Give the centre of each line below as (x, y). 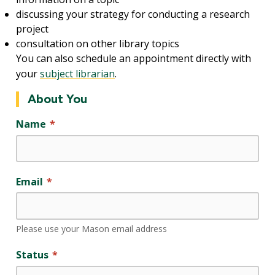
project (33, 29)
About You (57, 99)
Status (33, 255)
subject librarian (78, 74)
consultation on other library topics (98, 44)
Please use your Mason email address (92, 229)
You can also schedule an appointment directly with (134, 58)
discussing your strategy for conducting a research (133, 14)
